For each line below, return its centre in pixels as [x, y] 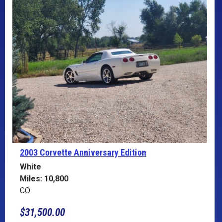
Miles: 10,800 [44, 178]
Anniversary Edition [110, 152]
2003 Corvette [47, 152]
